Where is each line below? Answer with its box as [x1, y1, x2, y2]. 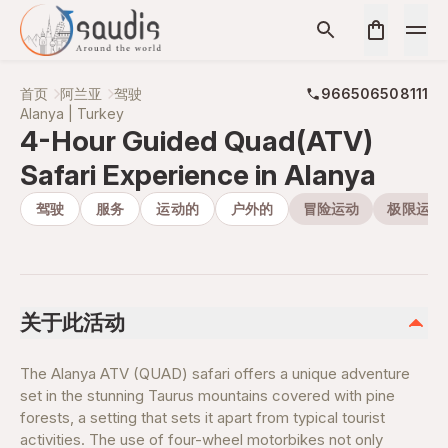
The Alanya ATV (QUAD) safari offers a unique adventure [20, 364, 410, 383]
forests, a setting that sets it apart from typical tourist [20, 408, 385, 427]
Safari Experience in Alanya [20, 158, 376, 192]
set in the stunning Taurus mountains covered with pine [20, 386, 395, 405]
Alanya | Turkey [20, 105, 124, 122]
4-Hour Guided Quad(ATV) [20, 124, 373, 158]
